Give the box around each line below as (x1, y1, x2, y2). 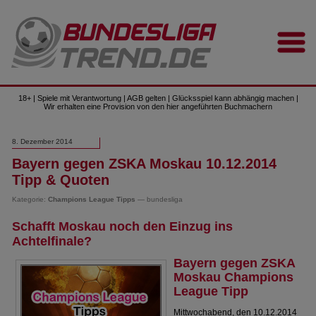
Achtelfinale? (12, 234, 92, 248)
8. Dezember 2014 (12, 138, 73, 145)
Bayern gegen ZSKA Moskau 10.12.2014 (12, 156, 277, 171)
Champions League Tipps (48, 195, 136, 203)
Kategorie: (12, 195, 49, 203)
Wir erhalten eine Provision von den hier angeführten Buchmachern (44, 102, 272, 111)
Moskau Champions (174, 270, 294, 284)
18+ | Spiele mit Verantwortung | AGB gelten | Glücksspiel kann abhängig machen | (18, 94, 298, 102)
